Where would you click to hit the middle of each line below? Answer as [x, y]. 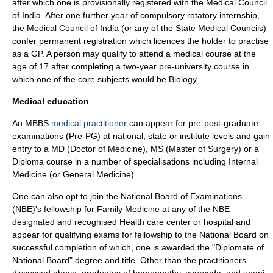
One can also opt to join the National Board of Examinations [127, 196]
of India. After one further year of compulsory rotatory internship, [136, 15]
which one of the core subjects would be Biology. [105, 79]
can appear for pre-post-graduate [193, 123]
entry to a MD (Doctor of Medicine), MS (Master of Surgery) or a [136, 149]
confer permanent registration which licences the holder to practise [140, 41]
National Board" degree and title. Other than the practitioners [129, 260]
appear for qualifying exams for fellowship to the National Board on [140, 235]
